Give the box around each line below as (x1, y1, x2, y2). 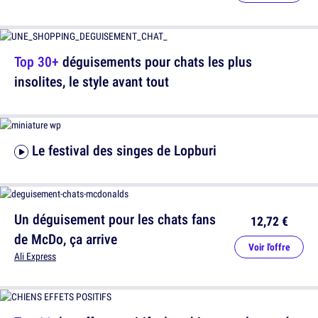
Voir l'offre (248, 241, 290, 254)
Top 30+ (14, 52, 59, 72)
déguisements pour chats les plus (59, 52, 252, 72)
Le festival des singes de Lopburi (32, 141, 216, 160)
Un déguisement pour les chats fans (14, 209, 216, 229)
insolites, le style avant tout (14, 72, 169, 92)
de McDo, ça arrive (14, 229, 117, 249)
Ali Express (14, 250, 56, 263)
